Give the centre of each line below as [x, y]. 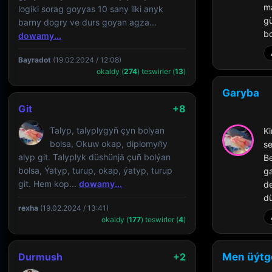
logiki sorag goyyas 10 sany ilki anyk [91, 9]
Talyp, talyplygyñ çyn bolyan [107, 130]
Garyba [241, 93]
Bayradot [35, 60]
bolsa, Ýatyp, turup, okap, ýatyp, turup [95, 170]
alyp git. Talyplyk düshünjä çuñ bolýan [94, 157]
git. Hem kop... [49, 184]
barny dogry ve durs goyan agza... [87, 22]
